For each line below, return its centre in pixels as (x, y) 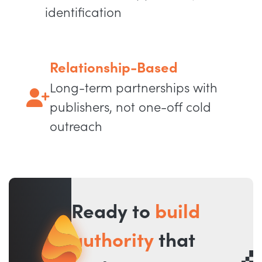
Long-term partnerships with (134, 89)
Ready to (113, 213)
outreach (76, 127)
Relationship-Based (114, 68)
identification (83, 13)
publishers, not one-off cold (130, 108)
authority (113, 241)
